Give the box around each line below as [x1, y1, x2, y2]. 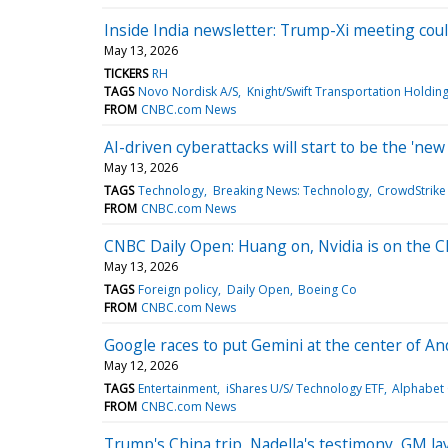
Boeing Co [297, 280, 357, 298]
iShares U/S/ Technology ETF [225, 379, 384, 397]
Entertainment [138, 379, 218, 397]
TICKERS [104, 64, 148, 82]
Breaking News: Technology [212, 181, 369, 199]
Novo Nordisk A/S [138, 82, 239, 100]
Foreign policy [138, 280, 219, 298]
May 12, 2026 [104, 356, 178, 374]
